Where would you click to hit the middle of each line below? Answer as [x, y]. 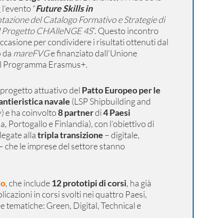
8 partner [75, 112]
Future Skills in [64, 8]
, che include [27, 183]
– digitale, [121, 135]
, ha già [139, 183]
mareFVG [31, 53]
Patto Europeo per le [121, 90]
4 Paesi [117, 112]
